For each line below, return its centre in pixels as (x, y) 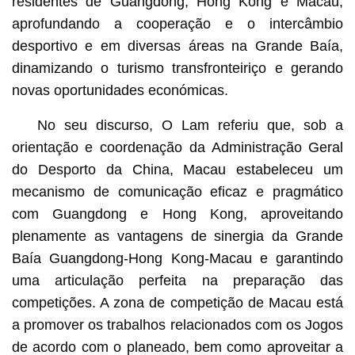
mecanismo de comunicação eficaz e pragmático (177, 191)
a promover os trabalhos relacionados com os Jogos (177, 324)
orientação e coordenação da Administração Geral (177, 147)
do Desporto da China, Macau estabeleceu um (177, 169)
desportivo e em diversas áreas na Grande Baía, (177, 46)
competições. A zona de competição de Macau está (177, 302)
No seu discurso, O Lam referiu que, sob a (190, 125)
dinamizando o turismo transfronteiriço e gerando (177, 68)
